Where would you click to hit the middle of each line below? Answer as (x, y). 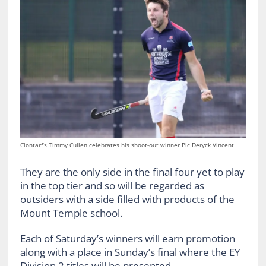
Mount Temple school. (71, 213)
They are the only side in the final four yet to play (132, 172)
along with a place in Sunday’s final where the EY (130, 252)
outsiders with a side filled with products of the (127, 199)
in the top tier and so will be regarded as (112, 185)
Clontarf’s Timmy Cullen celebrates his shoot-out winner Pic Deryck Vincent (127, 145)
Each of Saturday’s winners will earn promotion (127, 238)
